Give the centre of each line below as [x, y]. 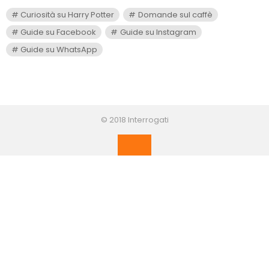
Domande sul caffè [175, 14]
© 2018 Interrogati [134, 119]
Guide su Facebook [59, 32]
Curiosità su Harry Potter [68, 14]
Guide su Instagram [158, 32]
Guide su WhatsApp [59, 49]
